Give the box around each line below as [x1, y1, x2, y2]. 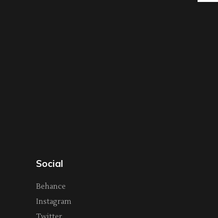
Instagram [36, 197, 72, 207]
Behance [36, 182, 66, 192]
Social [36, 158, 63, 170]
